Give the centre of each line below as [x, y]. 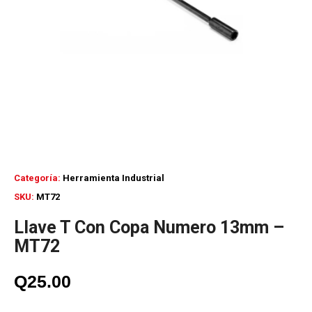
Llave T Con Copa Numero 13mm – [149, 227]
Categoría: [38, 178]
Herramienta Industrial [114, 178]
